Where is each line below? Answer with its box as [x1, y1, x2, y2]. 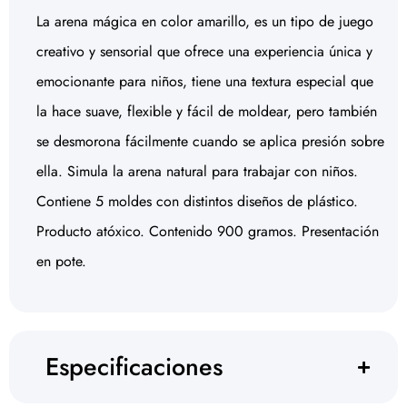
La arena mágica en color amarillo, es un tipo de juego [36, 11, 373, 33]
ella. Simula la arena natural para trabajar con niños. [36, 161, 358, 183]
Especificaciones [45, 349, 223, 385]
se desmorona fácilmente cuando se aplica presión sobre [36, 131, 384, 153]
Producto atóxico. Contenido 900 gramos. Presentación [36, 221, 379, 243]
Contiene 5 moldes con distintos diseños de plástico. [36, 191, 358, 213]
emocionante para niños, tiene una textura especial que [36, 71, 373, 93]
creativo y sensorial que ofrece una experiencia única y [36, 41, 372, 63]
